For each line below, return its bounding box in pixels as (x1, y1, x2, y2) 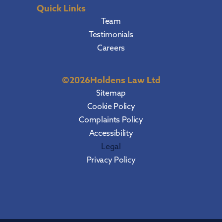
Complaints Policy (79, 114, 143, 125)
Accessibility (89, 128, 133, 138)
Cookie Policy (87, 101, 135, 111)
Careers (97, 43, 125, 53)
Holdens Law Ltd (90, 74, 161, 86)
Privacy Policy (86, 155, 136, 165)
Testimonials (88, 29, 134, 40)
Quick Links (37, 2, 86, 14)
